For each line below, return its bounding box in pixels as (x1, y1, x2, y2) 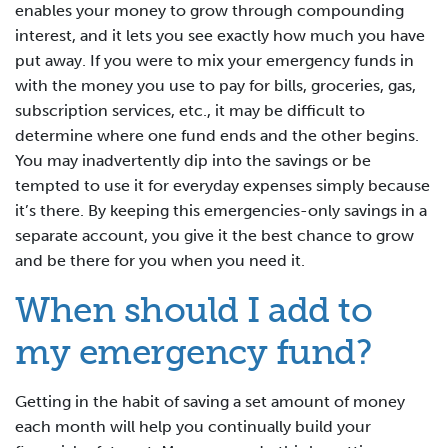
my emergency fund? (15, 331, 371, 374)
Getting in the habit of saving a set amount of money (15, 392, 405, 412)
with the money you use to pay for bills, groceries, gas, (15, 76, 416, 96)
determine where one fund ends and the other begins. (15, 126, 419, 146)
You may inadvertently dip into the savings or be (15, 151, 371, 171)
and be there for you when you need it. (15, 251, 305, 271)
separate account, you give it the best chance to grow (15, 226, 414, 246)
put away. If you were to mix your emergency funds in (15, 51, 414, 71)
